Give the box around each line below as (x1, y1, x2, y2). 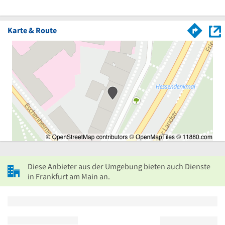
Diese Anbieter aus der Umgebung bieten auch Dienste (28, 161, 210, 171)
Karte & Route (8, 25, 57, 35)
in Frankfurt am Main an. (28, 171, 110, 181)
